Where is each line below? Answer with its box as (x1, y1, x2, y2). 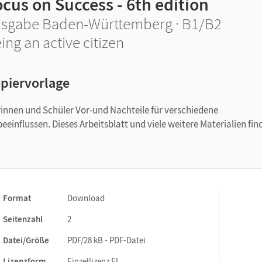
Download (67, 192, 105, 204)
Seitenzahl (3, 213, 43, 225)
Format (3, 192, 31, 204)
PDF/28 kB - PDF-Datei (67, 235, 146, 246)
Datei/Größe (3, 235, 49, 246)
